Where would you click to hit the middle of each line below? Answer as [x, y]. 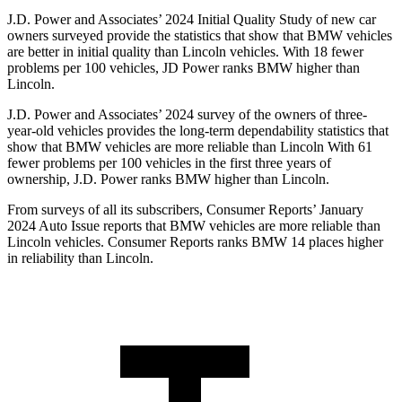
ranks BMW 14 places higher [298, 242]
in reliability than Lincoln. [80, 258]
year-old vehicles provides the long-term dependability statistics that [198, 131]
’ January [338, 210]
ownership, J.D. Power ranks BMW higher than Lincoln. [168, 179]
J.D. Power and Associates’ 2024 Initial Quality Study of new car [192, 20]
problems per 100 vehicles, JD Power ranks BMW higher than [184, 68]
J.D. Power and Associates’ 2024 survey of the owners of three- [187, 115]
